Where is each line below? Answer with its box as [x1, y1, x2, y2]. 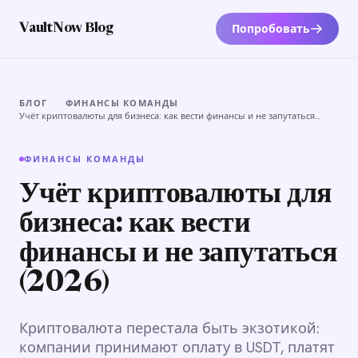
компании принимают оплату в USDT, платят [19, 338, 335, 356]
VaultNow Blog [19, 22, 113, 35]
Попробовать [232, 22, 310, 36]
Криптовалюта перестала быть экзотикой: [19, 319, 320, 337]
